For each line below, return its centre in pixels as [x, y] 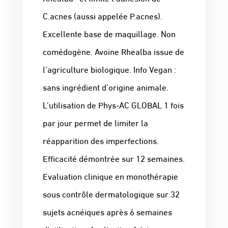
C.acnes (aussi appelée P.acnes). [103, 16]
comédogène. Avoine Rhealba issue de [113, 51]
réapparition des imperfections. [101, 140]
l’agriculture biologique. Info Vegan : [109, 69]
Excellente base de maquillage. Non [109, 34]
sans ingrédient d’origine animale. [106, 87]
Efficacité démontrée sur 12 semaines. [114, 158]
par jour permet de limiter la [95, 123]
